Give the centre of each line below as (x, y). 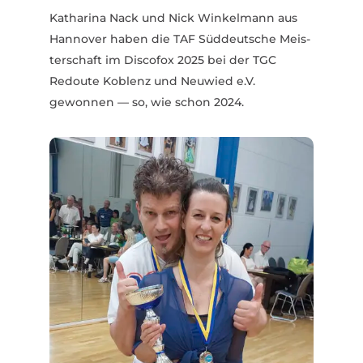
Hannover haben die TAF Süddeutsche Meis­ (179, 39)
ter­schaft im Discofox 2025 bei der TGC (162, 60)
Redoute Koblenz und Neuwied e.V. (152, 81)
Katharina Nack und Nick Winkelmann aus (173, 18)
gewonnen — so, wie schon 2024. (146, 102)
